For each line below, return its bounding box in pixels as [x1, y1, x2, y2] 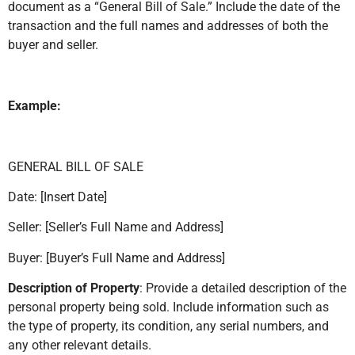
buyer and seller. [8, 37, 98, 53]
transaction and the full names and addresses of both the [8, 18, 328, 34]
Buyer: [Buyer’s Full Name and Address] [8, 250, 225, 265]
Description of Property [8, 281, 139, 296]
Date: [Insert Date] [8, 189, 107, 205]
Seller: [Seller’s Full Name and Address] [8, 219, 223, 235]
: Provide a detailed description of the [139, 281, 346, 296]
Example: [8, 97, 61, 113]
